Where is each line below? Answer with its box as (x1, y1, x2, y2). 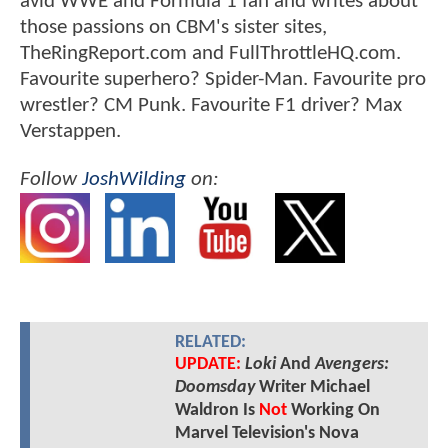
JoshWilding (82, 168, 186, 190)
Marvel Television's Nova (174, 423, 359, 443)
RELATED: (174, 333, 246, 351)
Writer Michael (254, 377, 370, 397)
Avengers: (314, 354, 389, 374)
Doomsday (174, 377, 255, 397)
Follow (20, 168, 82, 190)
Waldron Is (174, 400, 259, 420)
